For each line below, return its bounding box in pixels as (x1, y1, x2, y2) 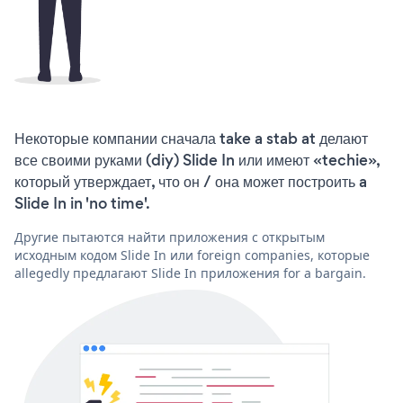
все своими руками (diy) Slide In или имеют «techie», (14, 148, 380, 171)
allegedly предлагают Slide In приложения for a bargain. (14, 264, 366, 282)
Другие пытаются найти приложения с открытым (14, 228, 325, 246)
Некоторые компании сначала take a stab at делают (14, 127, 368, 149)
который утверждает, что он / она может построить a (14, 170, 367, 193)
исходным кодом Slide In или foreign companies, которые (14, 246, 370, 264)
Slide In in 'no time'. (14, 192, 150, 214)
